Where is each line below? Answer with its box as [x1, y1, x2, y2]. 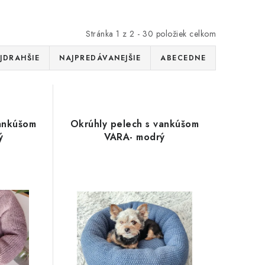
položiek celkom [153, 28, 216, 40]
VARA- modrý [104, 130, 165, 144]
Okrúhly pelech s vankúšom [70, 117, 199, 131]
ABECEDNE [160, 53, 206, 63]
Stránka [86, 28, 116, 40]
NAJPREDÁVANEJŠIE [59, 53, 141, 63]
